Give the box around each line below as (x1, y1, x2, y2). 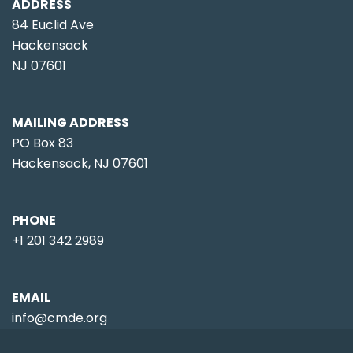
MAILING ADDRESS (12, 113, 129, 132)
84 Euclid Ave (12, 16, 94, 35)
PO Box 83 (12, 134, 73, 153)
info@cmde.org (12, 309, 107, 328)
